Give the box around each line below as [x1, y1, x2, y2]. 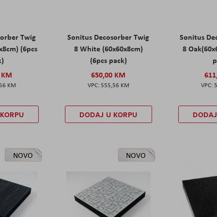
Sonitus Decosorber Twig [67, 31, 150, 42]
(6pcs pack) [90, 54, 127, 65]
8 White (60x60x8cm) [74, 43, 143, 54]
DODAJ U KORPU [79, 109, 138, 120]
